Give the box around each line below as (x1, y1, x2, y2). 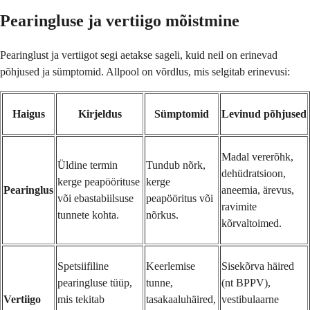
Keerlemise (146, 259, 195, 272)
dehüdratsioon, (221, 167, 286, 179)
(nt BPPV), (221, 276, 271, 289)
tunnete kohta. (57, 208, 119, 221)
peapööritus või (146, 192, 213, 204)
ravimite (221, 200, 257, 212)
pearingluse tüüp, (57, 276, 132, 289)
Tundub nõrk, (146, 158, 206, 171)
